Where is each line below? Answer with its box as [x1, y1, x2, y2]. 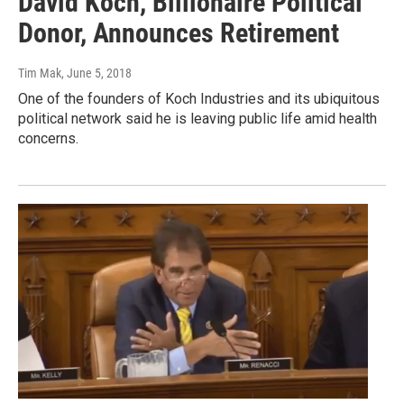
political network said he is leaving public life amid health [18, 110, 377, 128]
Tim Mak [18, 66, 61, 81]
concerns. [18, 130, 78, 148]
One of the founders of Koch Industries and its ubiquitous [18, 90, 380, 108]
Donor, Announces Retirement [18, 17, 339, 50]
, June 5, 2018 [61, 66, 132, 81]
